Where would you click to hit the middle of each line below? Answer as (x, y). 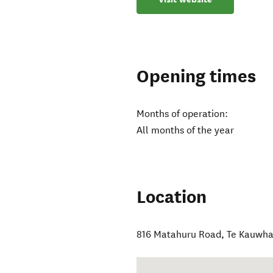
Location (172, 197)
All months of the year (186, 130)
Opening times (197, 77)
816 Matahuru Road (179, 235)
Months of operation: (183, 114)
